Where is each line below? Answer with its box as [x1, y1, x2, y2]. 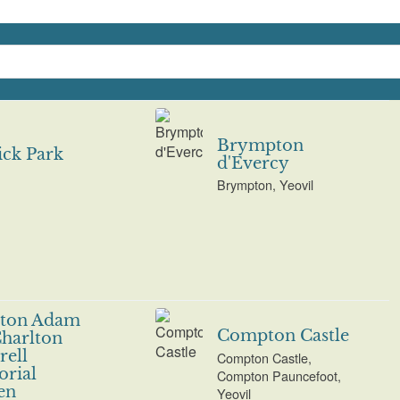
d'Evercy [217, 153, 290, 173]
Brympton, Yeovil [217, 175, 314, 195]
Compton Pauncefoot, [217, 365, 342, 385]
